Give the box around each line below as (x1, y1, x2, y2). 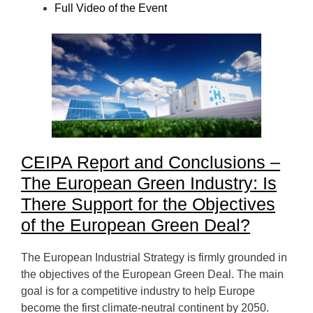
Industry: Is (190, 173, 277, 193)
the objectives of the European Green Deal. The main (21, 268, 284, 280)
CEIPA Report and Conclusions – (21, 152, 280, 172)
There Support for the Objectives (21, 194, 275, 214)
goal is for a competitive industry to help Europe (21, 285, 255, 297)
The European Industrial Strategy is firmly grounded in (21, 252, 287, 263)
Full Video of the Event (54, 2, 167, 14)
